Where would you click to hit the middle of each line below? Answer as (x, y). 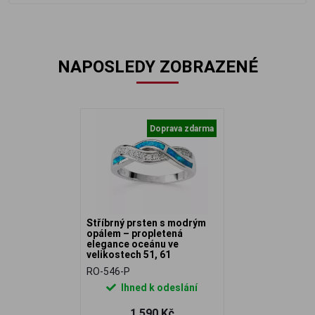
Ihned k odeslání (159, 288)
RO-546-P (108, 271)
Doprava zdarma (181, 128)
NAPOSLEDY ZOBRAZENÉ (157, 66)
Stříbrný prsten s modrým (146, 223)
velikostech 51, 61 (129, 255)
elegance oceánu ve (133, 244)
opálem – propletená (135, 233)
